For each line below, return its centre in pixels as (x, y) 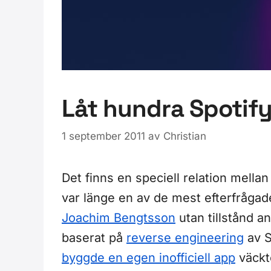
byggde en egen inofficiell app (149, 257)
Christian (185, 136)
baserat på (94, 237)
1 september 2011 (103, 136)
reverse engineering (185, 237)
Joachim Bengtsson (119, 217)
